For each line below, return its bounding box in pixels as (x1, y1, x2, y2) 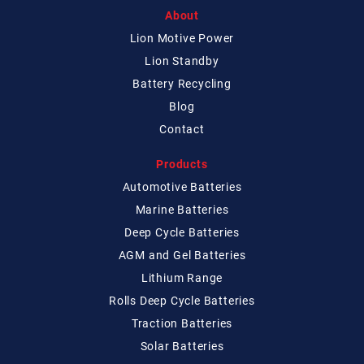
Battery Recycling (132, 76, 232, 92)
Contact (159, 121, 205, 137)
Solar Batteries (140, 338, 224, 354)
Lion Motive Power (129, 30, 235, 46)
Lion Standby (145, 53, 219, 69)
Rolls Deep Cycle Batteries (109, 292, 255, 309)
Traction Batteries (131, 315, 233, 331)
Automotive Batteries (122, 179, 242, 195)
